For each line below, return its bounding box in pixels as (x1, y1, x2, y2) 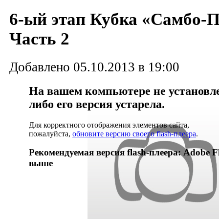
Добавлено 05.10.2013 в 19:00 (9, 59, 179, 74)
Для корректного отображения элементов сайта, (29, 120, 189, 129)
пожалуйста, (29, 129, 72, 138)
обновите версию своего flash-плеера (72, 129, 196, 138)
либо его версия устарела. (29, 97, 165, 110)
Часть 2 (9, 29, 69, 49)
